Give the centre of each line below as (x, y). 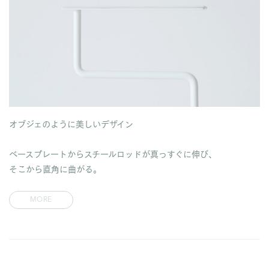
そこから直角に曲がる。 (55, 168)
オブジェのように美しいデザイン (71, 123)
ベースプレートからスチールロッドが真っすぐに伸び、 (113, 153)
